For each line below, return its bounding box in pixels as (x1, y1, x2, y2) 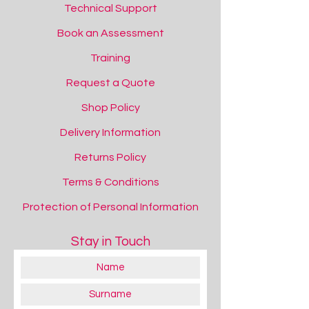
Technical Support (63, 3, 157, 14)
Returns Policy (74, 152, 146, 163)
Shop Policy (81, 102, 140, 113)
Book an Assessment (57, 28, 164, 39)
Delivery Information (60, 127, 161, 138)
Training (90, 52, 130, 63)
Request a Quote (66, 77, 155, 88)
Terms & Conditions (61, 177, 159, 188)
